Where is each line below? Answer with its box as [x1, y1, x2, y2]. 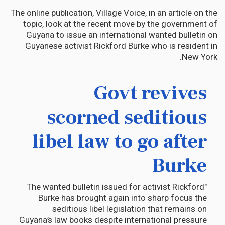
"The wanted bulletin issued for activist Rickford [27, 180, 204, 193]
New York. [182, 50, 217, 63]
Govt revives [93, 80, 207, 106]
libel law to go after [32, 128, 207, 154]
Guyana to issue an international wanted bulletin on [26, 28, 217, 41]
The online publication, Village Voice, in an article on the [11, 6, 217, 19]
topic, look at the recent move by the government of [23, 17, 217, 30]
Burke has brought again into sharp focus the [38, 191, 207, 204]
